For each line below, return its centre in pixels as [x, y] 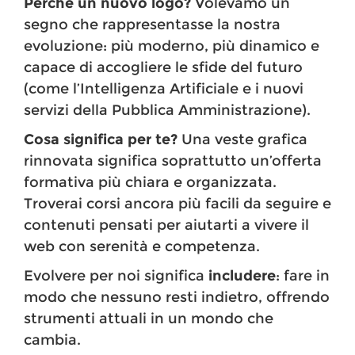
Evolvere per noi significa [116, 276]
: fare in [303, 276]
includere [242, 276]
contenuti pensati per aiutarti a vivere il [166, 225]
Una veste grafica [242, 140]
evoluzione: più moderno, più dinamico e [172, 46]
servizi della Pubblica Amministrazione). [167, 111]
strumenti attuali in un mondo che [149, 319]
